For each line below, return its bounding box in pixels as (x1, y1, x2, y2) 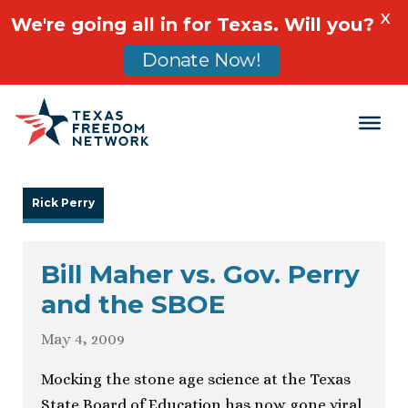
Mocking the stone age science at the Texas (41, 371, 351, 389)
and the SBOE (41, 289, 225, 321)
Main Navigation (14, 120, 262, 157)
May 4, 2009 (41, 331, 125, 349)
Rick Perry (32, 196, 95, 210)
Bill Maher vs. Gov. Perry (41, 259, 360, 291)
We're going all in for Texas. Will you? (11, 14, 374, 36)
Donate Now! (142, 49, 261, 71)
